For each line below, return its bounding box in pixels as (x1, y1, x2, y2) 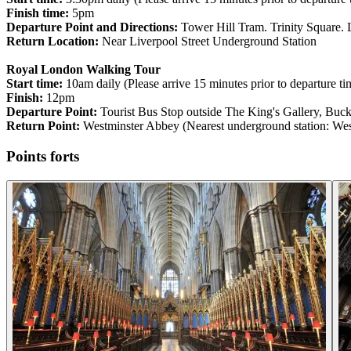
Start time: (6, 77, 63, 91)
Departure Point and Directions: (6, 20, 178, 34)
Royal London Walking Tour (6, 63, 161, 77)
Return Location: (6, 34, 99, 49)
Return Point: (6, 119, 80, 133)
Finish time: (6, 6, 69, 20)
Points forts (6, 147, 79, 165)
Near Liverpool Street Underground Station (99, 34, 317, 49)
